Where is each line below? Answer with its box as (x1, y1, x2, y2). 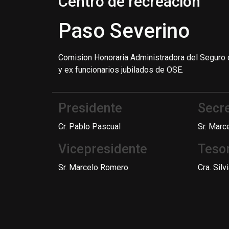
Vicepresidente (58, 142, 147, 156)
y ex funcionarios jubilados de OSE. (58, 65, 184, 75)
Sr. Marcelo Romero (58, 163, 128, 172)
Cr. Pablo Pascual (58, 122, 121, 131)
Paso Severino (58, 19, 190, 43)
